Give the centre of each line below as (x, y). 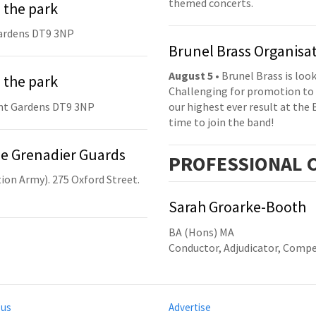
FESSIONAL (254, 164)
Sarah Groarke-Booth (237, 207)
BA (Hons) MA (201, 232)
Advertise (190, 307)
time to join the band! (221, 122)
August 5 (191, 76)
